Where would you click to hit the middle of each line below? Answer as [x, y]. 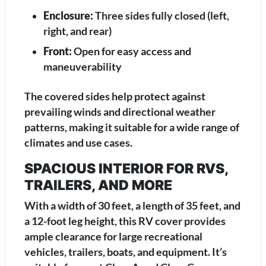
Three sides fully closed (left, [161, 16]
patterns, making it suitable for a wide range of [132, 128]
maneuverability [83, 67]
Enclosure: [68, 16]
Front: [58, 52]
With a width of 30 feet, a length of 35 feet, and [132, 206]
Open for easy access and [132, 52]
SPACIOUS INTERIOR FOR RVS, [126, 169]
